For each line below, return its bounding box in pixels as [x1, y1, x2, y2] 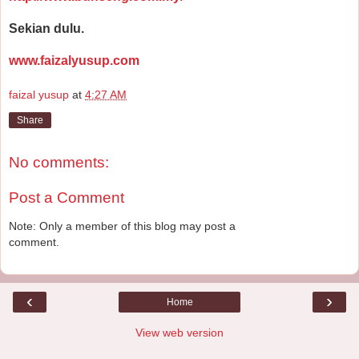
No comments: [9, 154, 109, 171]
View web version [135, 325, 224, 339]
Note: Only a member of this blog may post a [9, 220, 236, 233]
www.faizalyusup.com [9, 53, 139, 67]
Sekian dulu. [9, 21, 84, 35]
